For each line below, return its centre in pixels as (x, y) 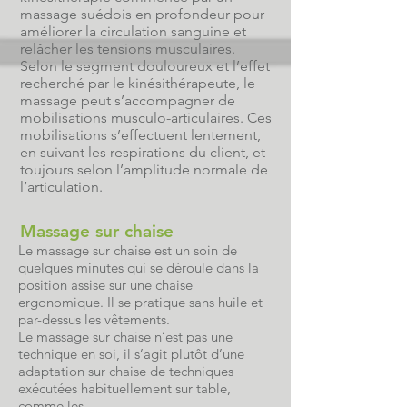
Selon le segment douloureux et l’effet (145, 66)
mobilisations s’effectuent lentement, (140, 135)
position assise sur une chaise (105, 285)
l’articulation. (61, 187)
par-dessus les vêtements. (94, 319)
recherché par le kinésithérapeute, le (138, 83)
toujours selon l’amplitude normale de (144, 169)
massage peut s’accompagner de (128, 100)
